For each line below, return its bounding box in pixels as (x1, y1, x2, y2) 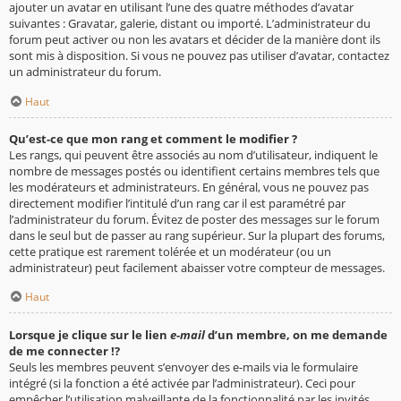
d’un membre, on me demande (205, 326, 388, 343)
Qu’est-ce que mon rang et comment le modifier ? (9, 130, 297, 147)
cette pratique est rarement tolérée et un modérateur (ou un (9, 243, 331, 260)
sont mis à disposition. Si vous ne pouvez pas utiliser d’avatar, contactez (9, 47, 389, 64)
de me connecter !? (9, 342, 120, 359)
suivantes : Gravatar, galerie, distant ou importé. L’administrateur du (9, 14, 371, 31)
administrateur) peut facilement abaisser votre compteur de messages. (9, 259, 385, 276)
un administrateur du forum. (9, 63, 161, 80)
